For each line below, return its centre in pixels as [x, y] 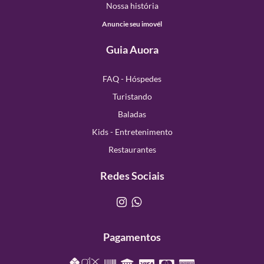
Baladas [132, 114]
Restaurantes [132, 149]
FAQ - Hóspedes [132, 78]
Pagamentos [132, 237]
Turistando [132, 96]
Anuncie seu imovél [132, 24]
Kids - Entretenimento [132, 131]
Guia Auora [132, 49]
